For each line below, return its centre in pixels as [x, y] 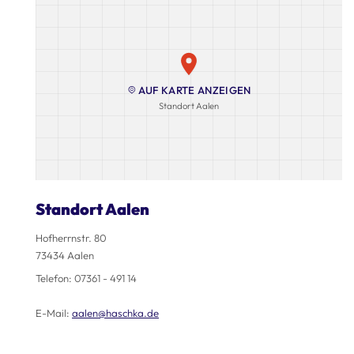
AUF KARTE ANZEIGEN [194, 90]
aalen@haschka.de [115, 313]
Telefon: [55, 279]
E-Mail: [54, 313]
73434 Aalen [65, 255]
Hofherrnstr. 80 [71, 237]
